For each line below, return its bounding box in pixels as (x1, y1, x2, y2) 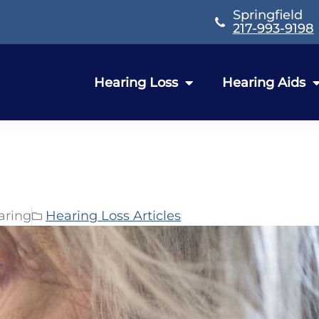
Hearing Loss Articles (46, 208, 181, 224)
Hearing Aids (222, 75, 305, 90)
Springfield (232, 7, 303, 23)
